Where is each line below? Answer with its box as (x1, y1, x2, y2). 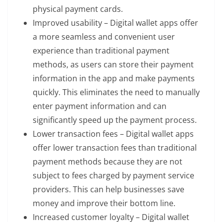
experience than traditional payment (33, 45, 169, 56)
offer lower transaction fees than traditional (33, 142, 197, 154)
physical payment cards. (33, 3, 123, 15)
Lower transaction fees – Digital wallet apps (33, 128, 194, 140)
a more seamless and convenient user (33, 31, 175, 43)
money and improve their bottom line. (33, 198, 175, 209)
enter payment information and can (33, 101, 166, 112)
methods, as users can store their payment (33, 59, 194, 70)
